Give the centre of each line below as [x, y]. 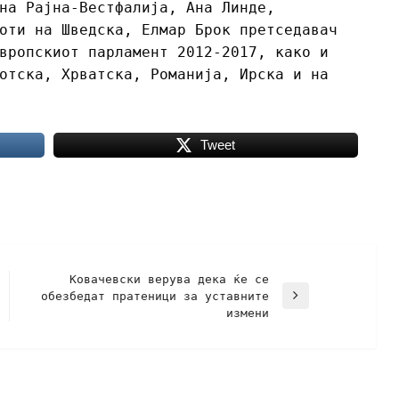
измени [247, 313]
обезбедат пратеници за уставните [155, 296]
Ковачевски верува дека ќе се [169, 279]
